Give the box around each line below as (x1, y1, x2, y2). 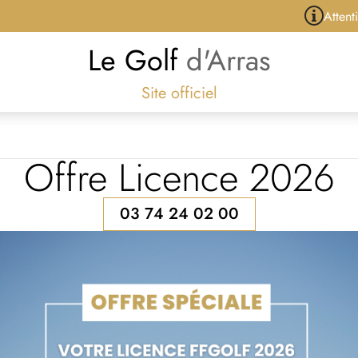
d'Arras (185, 39, 271, 82)
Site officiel (141, 82, 217, 105)
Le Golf (87, 39, 186, 82)
